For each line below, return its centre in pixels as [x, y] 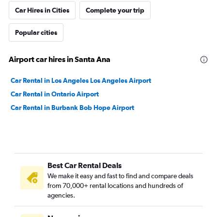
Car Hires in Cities [42, 10]
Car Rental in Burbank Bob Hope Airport [72, 108]
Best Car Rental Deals [85, 165]
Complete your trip [115, 10]
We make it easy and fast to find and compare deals [120, 176]
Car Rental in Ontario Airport [55, 94]
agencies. [61, 195]
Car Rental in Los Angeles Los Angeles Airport [81, 80]
